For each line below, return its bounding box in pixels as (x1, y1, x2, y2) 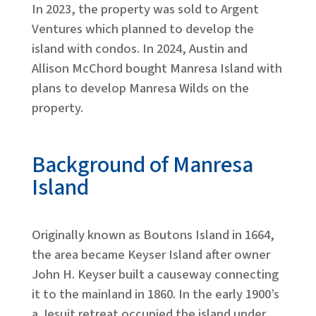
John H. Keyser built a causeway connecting (31, 265, 279, 284)
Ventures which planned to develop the (31, 20, 254, 38)
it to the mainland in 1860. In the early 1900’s (31, 285, 279, 303)
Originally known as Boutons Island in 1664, (31, 226, 274, 244)
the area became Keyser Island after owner (31, 245, 270, 264)
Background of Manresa (31, 149, 253, 181)
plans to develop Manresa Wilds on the (31, 79, 249, 97)
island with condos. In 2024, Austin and (31, 39, 248, 58)
